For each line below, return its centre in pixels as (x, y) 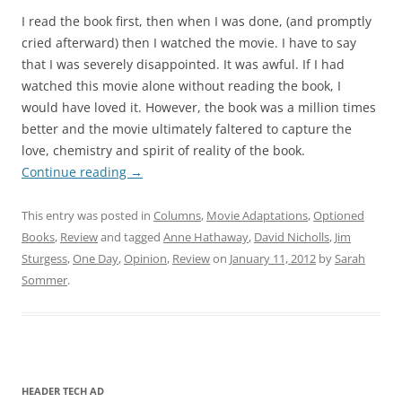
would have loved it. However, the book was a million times (199, 108)
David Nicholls (292, 237)
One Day (96, 259)
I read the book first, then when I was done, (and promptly (197, 22)
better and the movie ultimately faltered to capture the (187, 129)
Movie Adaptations (257, 216)
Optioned (339, 216)
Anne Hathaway (206, 237)
